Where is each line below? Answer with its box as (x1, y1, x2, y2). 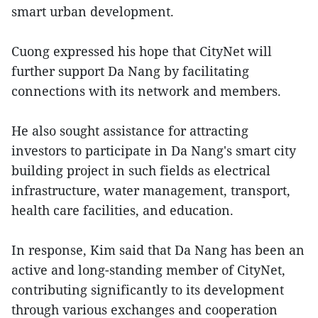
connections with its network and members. (11, 82, 281, 100)
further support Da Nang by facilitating (11, 62, 249, 80)
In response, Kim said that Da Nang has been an (11, 241, 305, 259)
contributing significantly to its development (11, 281, 284, 299)
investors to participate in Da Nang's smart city (11, 142, 296, 160)
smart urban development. (11, 3, 174, 21)
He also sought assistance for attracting (11, 122, 248, 140)
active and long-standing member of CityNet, (11, 261, 285, 279)
